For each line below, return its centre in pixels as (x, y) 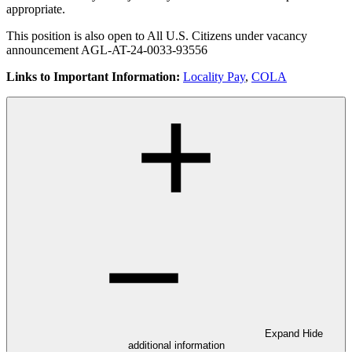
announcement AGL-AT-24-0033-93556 (107, 50)
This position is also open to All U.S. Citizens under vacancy (157, 36)
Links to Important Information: (95, 77)
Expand (284, 334)
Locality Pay (214, 77)
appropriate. (36, 9)
